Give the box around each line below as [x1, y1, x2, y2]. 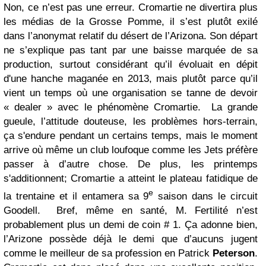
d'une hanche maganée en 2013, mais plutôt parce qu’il [4, 72, 258, 84]
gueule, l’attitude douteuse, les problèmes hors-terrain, [4, 115, 258, 127]
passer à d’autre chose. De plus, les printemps [4, 158, 258, 170]
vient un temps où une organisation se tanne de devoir [4, 87, 258, 99]
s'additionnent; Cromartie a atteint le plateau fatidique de [4, 172, 258, 184]
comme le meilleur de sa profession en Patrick [4, 248, 213, 259]
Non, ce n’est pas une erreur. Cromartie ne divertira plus [4, 1, 258, 13]
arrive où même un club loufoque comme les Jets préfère [4, 144, 258, 156]
